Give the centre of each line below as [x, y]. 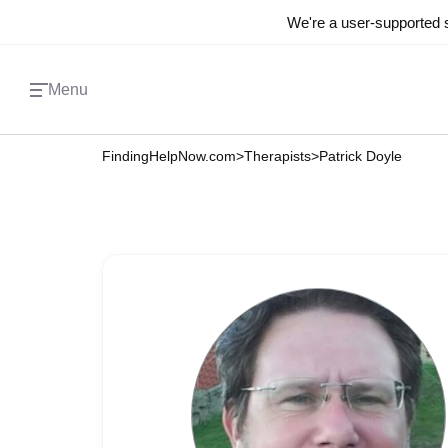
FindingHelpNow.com [169, 156]
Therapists [277, 156]
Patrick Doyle [360, 156]
